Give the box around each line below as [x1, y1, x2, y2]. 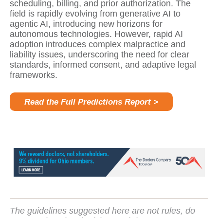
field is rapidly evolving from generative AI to [10, 9, 181, 19]
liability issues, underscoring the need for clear [10, 50, 189, 60]
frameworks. [10, 70, 57, 80]
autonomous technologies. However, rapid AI [10, 29, 183, 39]
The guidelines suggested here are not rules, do [10, 205, 195, 216]
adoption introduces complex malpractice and [10, 39, 185, 50]
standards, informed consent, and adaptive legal [10, 60, 196, 70]
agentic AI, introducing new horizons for [10, 19, 163, 29]
